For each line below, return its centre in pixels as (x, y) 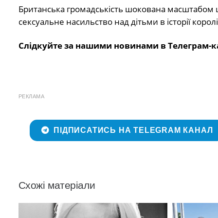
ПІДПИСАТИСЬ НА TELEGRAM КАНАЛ (133, 130)
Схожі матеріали (57, 185)
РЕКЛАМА (31, 97)
